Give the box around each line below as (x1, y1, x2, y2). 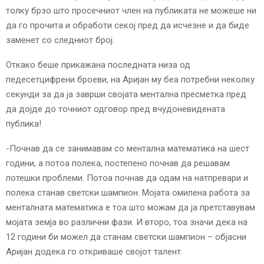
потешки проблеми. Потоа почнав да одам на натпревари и (6, 173, 248, 184)
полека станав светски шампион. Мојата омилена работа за (6, 187, 250, 199)
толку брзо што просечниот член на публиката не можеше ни (6, 5, 256, 16)
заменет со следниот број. (6, 35, 114, 46)
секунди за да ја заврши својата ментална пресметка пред (6, 89, 246, 100)
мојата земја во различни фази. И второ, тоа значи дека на (6, 217, 247, 228)
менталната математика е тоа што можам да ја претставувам (6, 202, 255, 213)
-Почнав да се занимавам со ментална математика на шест (6, 143, 249, 154)
